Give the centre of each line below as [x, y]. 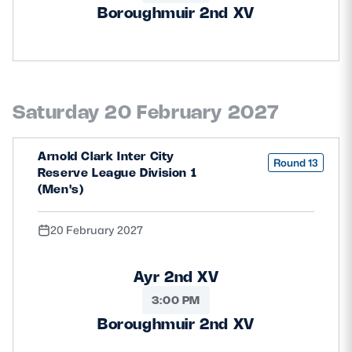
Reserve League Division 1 [117, 172]
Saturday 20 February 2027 [146, 111]
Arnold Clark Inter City [106, 156]
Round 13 [296, 163]
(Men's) [61, 189]
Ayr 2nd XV [176, 277]
